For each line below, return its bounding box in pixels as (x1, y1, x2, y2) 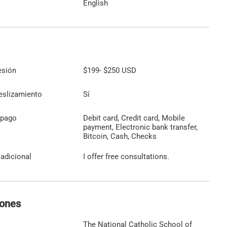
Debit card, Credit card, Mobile (83, 113, 185, 123)
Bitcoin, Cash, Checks (83, 131, 157, 141)
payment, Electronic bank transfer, (83, 122, 198, 132)
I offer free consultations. (83, 152, 170, 162)
